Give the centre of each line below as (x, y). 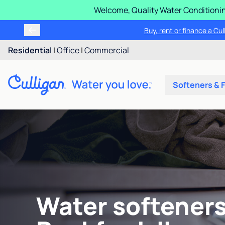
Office (68, 50)
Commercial (107, 50)
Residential (30, 50)
